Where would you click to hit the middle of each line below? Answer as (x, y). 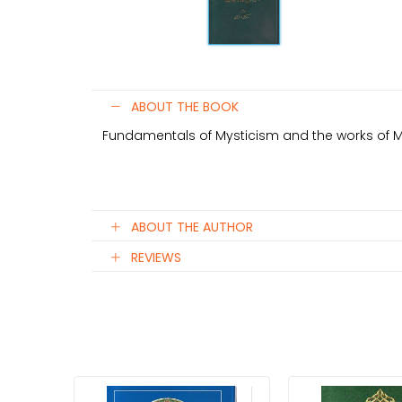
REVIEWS (156, 257)
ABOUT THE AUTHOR (192, 227)
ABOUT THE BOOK (185, 106)
